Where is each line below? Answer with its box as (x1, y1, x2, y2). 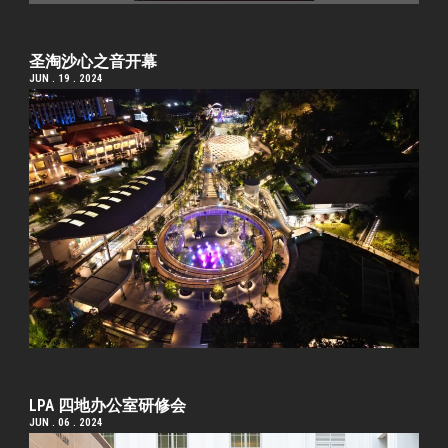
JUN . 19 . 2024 (29, 71, 104, 85)
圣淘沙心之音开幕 (29, 51, 158, 71)
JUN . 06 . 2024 (29, 416, 104, 430)
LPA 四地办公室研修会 (29, 396, 187, 416)
